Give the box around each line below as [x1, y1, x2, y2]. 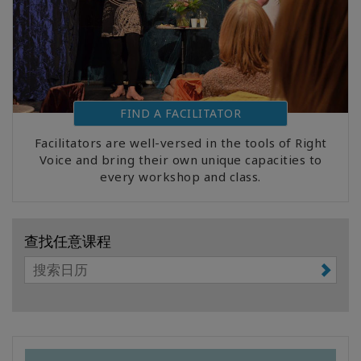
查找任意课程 [24, 230, 111, 251]
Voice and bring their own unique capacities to [39, 151, 322, 168]
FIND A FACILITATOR [120, 105, 241, 121]
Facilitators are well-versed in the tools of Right [34, 134, 327, 151]
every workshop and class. [100, 168, 261, 185]
